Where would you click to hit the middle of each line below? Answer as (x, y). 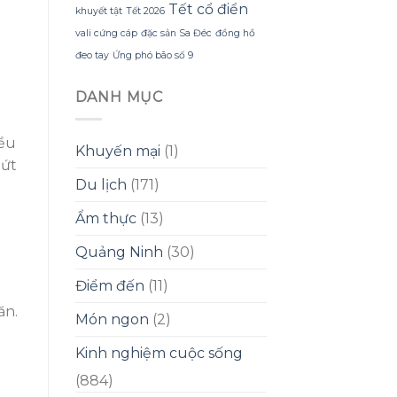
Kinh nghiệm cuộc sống (159, 353)
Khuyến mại (117, 151)
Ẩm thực (105, 218)
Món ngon (112, 319)
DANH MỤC (119, 97)
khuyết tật (98, 11)
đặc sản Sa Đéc (176, 33)
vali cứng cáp (106, 33)
